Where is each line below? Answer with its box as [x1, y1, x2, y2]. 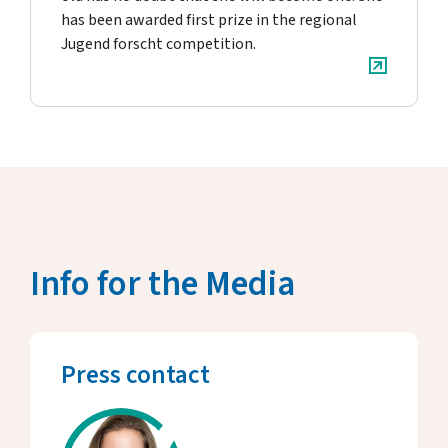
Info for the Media [30, 259, 295, 309]
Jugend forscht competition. [61, 33, 256, 55]
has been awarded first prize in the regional [61, 9, 357, 31]
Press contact [61, 357, 210, 393]
